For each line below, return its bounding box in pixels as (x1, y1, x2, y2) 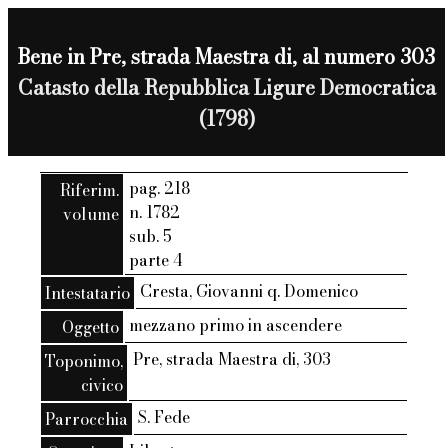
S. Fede (138, 405, 191, 430)
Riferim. (59, 178, 119, 203)
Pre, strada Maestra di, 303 (133, 347, 332, 372)
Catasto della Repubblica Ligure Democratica (17, 71, 436, 103)
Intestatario (45, 281, 131, 306)
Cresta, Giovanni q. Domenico (140, 279, 359, 304)
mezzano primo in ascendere (128, 313, 342, 338)
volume (62, 202, 119, 227)
